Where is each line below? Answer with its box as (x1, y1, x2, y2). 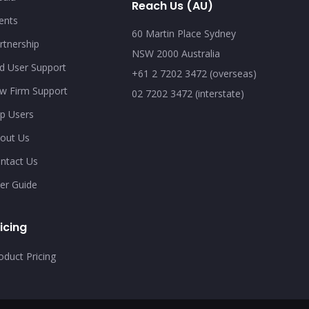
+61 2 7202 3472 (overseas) (131, 66, 257, 80)
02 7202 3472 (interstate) (131, 86, 244, 100)
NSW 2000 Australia (131, 46, 220, 60)
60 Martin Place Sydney (131, 26, 236, 40)
